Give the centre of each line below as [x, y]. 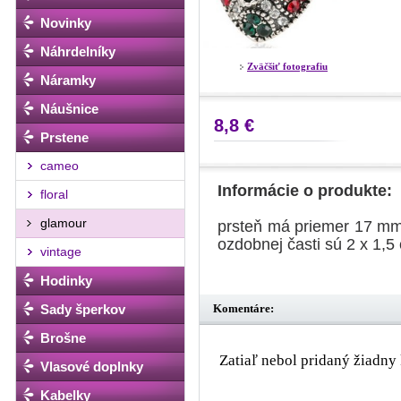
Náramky [68, 80]
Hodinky [66, 281]
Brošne [63, 338]
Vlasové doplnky [92, 367]
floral [54, 194]
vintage [61, 252]
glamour [64, 223]
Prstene [64, 137]
